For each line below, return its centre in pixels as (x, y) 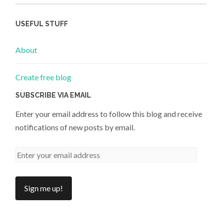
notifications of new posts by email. (75, 127)
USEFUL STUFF (42, 24)
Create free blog (44, 77)
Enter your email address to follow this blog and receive (109, 114)
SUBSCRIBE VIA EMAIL (54, 95)
